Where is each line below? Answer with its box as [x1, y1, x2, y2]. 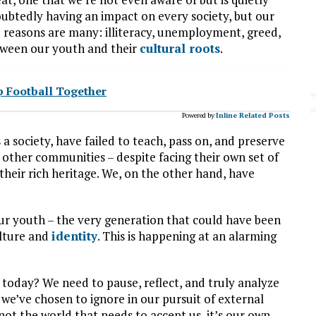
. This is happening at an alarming [97, 227, 276, 244]
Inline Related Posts [215, 110, 290, 120]
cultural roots [140, 39, 220, 56]
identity [51, 227, 97, 244]
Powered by [181, 110, 214, 120]
